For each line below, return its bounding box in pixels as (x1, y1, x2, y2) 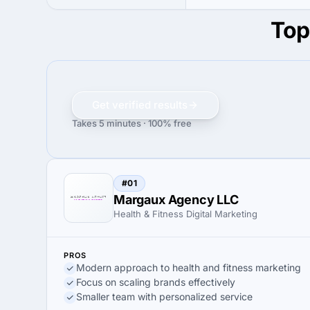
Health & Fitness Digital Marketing (113, 208, 257, 219)
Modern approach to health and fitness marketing (76, 262, 301, 273)
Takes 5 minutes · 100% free (72, 117, 192, 129)
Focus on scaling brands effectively (76, 276, 235, 288)
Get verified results (92, 98, 188, 111)
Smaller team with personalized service (76, 291, 253, 302)
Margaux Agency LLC (113, 192, 239, 207)
